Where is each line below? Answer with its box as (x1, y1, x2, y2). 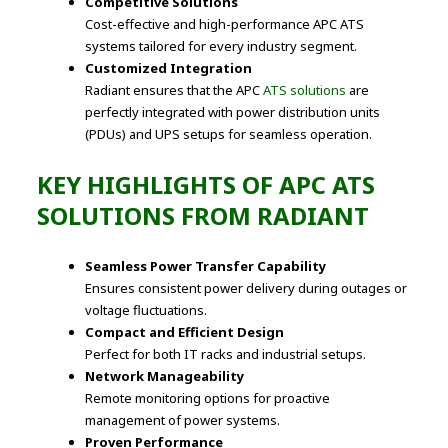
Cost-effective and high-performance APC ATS (85, 15, 365, 34)
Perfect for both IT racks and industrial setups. (85, 345, 367, 364)
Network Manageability (85, 367, 245, 386)
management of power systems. (85, 411, 281, 430)
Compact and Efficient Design (85, 323, 285, 342)
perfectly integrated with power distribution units (85, 103, 381, 122)
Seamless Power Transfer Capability (85, 257, 327, 276)
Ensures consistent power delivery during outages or (85, 279, 408, 298)
